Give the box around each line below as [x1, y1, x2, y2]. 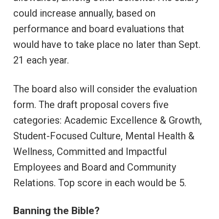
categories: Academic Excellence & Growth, [13, 114, 202, 126]
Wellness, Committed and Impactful [13, 145, 167, 157]
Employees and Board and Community [13, 161, 176, 173]
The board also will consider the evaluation [13, 83, 197, 95]
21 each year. [13, 54, 69, 66]
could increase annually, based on [13, 7, 155, 19]
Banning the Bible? [13, 204, 105, 217]
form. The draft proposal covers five [13, 98, 169, 110]
